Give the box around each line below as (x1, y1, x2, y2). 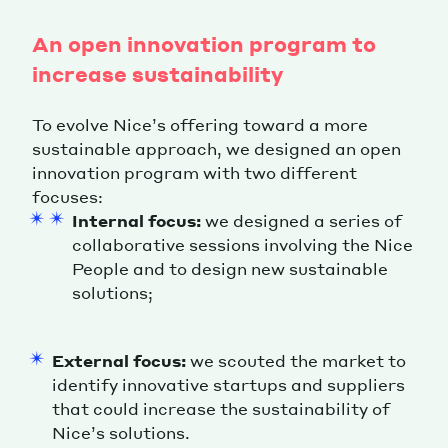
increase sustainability (32, 61, 283, 88)
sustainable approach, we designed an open (32, 138, 401, 160)
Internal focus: (72, 210, 201, 232)
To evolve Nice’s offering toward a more (32, 114, 368, 136)
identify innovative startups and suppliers (52, 374, 405, 396)
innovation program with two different (32, 162, 357, 184)
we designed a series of (201, 210, 402, 232)
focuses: (32, 186, 103, 208)
